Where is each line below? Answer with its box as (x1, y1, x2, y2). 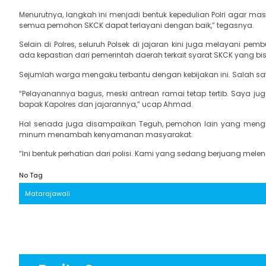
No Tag (19, 170, 43, 180)
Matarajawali (25, 189, 70, 199)
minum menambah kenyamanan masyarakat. (19, 129, 193, 140)
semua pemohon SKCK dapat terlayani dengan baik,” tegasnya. (19, 20, 254, 31)
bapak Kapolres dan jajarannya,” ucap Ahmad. (19, 99, 193, 110)
